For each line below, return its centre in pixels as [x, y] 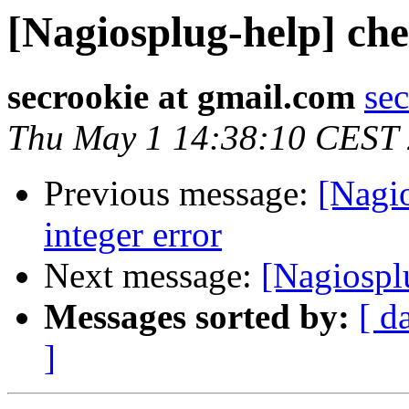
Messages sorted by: [197, 317]
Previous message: [181, 194]
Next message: [152, 276]
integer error [133, 235]
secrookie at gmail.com [181, 97]
